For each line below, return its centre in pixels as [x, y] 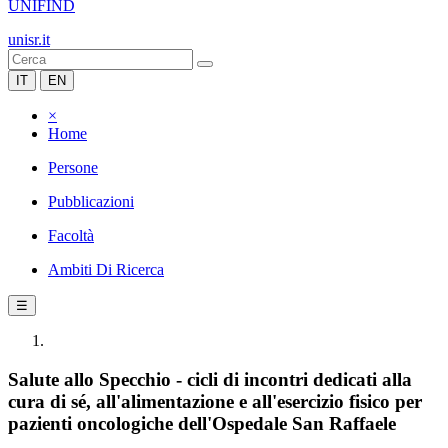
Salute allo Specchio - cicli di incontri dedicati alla [210, 379]
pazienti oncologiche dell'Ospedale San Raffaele [202, 423]
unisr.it [29, 39]
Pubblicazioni [91, 201]
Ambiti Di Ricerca [106, 269]
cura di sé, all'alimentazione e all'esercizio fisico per [215, 401]
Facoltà [71, 235]
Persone [73, 167]
